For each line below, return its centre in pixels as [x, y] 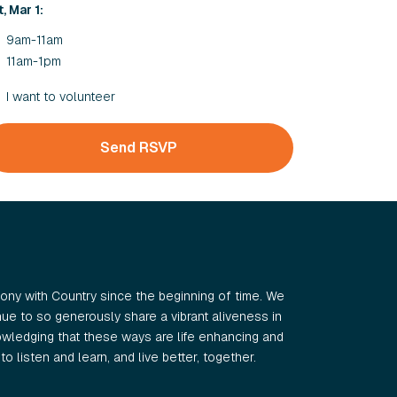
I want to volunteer [61, 97]
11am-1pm [34, 61]
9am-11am [35, 40]
